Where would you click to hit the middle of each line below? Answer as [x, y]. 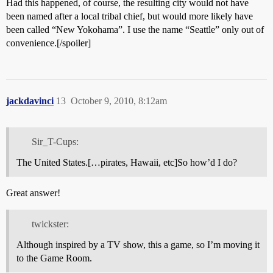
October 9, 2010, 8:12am [119, 101]
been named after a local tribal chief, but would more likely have [129, 16]
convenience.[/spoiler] [48, 43]
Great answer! [33, 193]
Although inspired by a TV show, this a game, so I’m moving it [138, 244]
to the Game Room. [54, 258]
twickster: [50, 224]
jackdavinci [30, 101]
